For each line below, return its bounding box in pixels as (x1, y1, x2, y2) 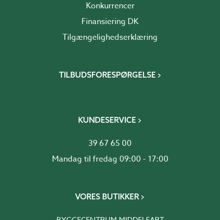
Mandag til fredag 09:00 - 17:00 (52, 153, 168, 165)
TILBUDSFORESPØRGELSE (58, 70, 156, 80)
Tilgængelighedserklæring (62, 31, 158, 43)
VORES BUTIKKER (75, 192, 139, 201)
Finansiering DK (82, 16, 138, 27)
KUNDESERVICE (78, 115, 136, 125)
